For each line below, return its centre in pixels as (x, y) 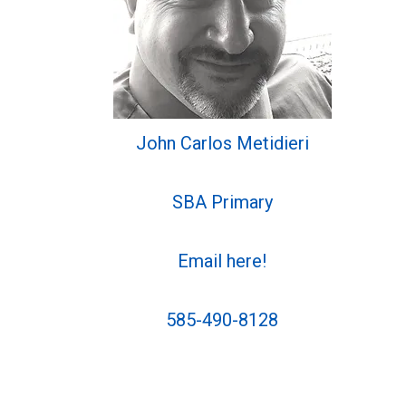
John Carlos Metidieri (222, 143)
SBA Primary (222, 202)
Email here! (222, 261)
